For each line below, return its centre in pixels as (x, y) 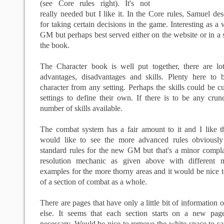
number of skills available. (81, 108)
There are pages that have (82, 203)
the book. (55, 45)
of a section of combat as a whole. (93, 182)
